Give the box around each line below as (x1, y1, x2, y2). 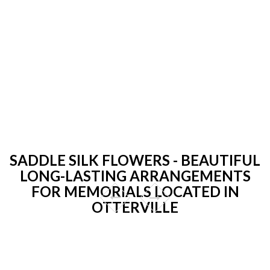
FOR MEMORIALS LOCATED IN (31, 182, 239, 200)
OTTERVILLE (92, 198, 178, 216)
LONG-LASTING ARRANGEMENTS (19, 166, 251, 184)
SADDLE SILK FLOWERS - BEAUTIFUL (10, 151, 260, 169)
